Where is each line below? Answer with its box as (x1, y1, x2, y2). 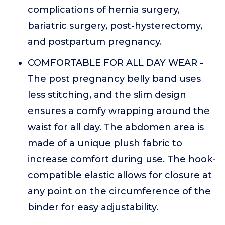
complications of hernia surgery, (28, 4, 180, 15)
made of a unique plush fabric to (28, 138, 182, 149)
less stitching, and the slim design (28, 89, 186, 100)
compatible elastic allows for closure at (28, 170, 212, 181)
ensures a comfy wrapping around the (28, 105, 210, 117)
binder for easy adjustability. (28, 202, 158, 213)
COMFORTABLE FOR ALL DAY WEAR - (28, 57, 203, 68)
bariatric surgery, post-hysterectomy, (28, 20, 202, 31)
